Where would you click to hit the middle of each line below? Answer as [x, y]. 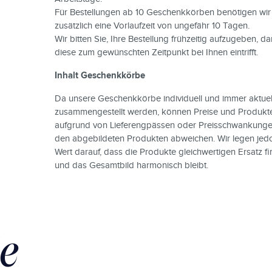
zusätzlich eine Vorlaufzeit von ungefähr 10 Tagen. [152, 26]
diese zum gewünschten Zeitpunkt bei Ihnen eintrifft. [156, 53]
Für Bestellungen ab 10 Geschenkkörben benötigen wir [162, 12]
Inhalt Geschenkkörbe [100, 76]
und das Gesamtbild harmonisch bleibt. [131, 165]
